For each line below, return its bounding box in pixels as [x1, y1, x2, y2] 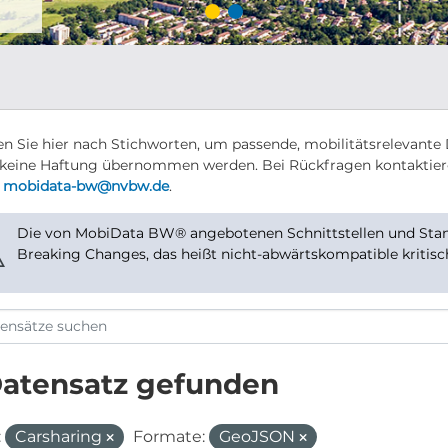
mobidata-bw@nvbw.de [2, 177, 169, 195]
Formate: [132, 427, 205, 446]
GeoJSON [218, 427, 299, 446]
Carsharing [14, 427, 106, 446]
